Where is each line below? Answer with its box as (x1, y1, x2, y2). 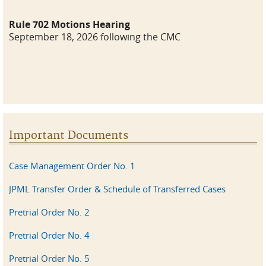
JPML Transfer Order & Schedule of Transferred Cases (9, 183, 226, 195)
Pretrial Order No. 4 (9, 229, 90, 241)
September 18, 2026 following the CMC (9, 30, 180, 43)
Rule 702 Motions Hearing (9, 18, 130, 31)
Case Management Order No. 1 (9, 160, 135, 172)
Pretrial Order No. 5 (9, 252, 90, 264)
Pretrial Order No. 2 (9, 206, 90, 218)
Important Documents (9, 129, 128, 142)
